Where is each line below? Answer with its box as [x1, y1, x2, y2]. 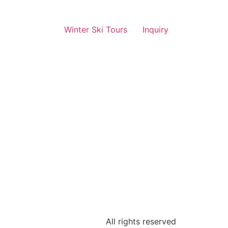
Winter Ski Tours [64, 24, 127, 35]
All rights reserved [106, 216, 176, 226]
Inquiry [142, 24, 168, 35]
